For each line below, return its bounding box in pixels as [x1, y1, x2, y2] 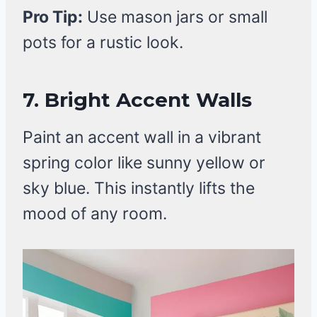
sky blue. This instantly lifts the [23, 178, 255, 199]
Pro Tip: [23, 7, 83, 28]
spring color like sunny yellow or [23, 153, 265, 173]
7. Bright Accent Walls [23, 88, 252, 113]
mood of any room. [23, 204, 167, 224]
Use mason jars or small [83, 7, 267, 28]
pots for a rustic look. [23, 33, 183, 53]
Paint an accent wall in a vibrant [23, 127, 261, 148]
